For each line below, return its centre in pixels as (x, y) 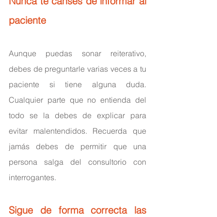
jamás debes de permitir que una (77, 146)
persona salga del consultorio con (77, 162)
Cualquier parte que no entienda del (77, 100)
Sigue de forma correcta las (77, 210)
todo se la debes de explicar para (77, 115)
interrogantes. (32, 177)
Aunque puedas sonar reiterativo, (77, 53)
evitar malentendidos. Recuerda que (77, 131)
